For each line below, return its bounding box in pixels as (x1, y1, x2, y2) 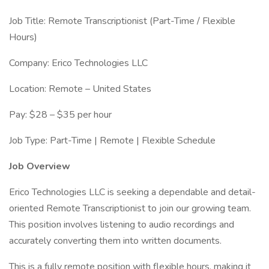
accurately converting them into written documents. (9, 234, 222, 247)
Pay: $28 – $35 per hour (9, 108, 112, 121)
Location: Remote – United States (9, 82, 151, 95)
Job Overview (9, 160, 70, 173)
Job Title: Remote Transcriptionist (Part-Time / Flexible (9, 14, 235, 28)
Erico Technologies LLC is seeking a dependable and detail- (9, 186, 256, 199)
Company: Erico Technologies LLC (9, 56, 148, 70)
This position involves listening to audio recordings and (9, 218, 234, 231)
